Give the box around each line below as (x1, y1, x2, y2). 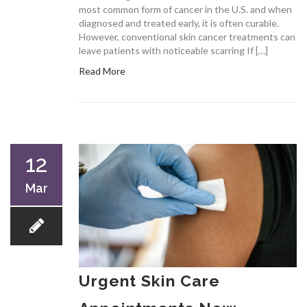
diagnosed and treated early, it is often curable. (79, 17, 279, 29)
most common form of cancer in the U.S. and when (79, 3, 292, 16)
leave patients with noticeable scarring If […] (79, 45, 268, 57)
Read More (79, 65, 125, 77)
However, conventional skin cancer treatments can (79, 31, 295, 43)
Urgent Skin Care (79, 271, 220, 290)
